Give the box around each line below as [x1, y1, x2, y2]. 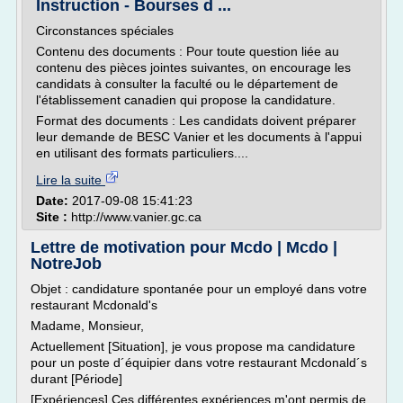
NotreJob [31, 255, 102, 273]
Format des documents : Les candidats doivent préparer [36, 113, 356, 128]
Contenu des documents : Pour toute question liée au [36, 44, 339, 58]
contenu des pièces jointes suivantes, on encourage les [36, 60, 351, 75]
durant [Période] [31, 372, 122, 386]
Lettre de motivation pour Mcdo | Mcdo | [31, 238, 337, 256]
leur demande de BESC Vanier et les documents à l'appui [36, 130, 362, 144]
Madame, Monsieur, [31, 318, 144, 333]
